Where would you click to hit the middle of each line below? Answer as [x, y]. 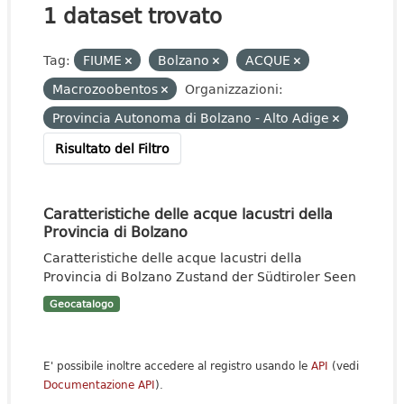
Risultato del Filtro [112, 148]
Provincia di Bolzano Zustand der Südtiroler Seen [200, 276]
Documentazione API [99, 385]
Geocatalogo [81, 304]
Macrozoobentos [107, 89]
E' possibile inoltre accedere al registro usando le [177, 366]
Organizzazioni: [234, 89]
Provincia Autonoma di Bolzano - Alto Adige [193, 118]
